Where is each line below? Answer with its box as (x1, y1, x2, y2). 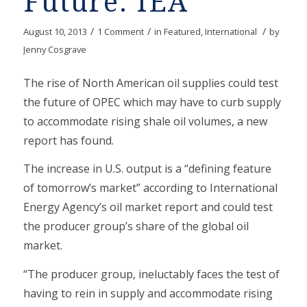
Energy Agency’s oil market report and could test (23, 199, 273, 215)
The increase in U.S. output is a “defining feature (23, 161, 271, 177)
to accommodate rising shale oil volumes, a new (23, 113, 267, 129)
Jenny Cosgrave (23, 43, 86, 56)
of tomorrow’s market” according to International (23, 180, 278, 196)
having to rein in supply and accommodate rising (23, 285, 273, 301)
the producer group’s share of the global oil (23, 219, 249, 234)
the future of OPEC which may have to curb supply (23, 94, 281, 110)
